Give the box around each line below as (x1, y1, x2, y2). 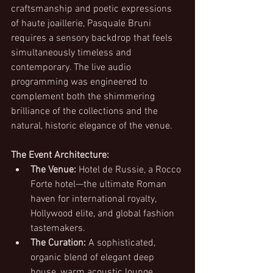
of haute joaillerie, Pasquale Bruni (11, 18, 154, 30)
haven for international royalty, (30, 193, 158, 205)
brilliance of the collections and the (11, 105, 160, 118)
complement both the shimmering (11, 91, 157, 103)
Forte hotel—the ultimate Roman (30, 179, 169, 191)
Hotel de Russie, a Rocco (76, 164, 183, 176)
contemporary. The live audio (11, 62, 133, 74)
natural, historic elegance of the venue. (11, 120, 172, 132)
